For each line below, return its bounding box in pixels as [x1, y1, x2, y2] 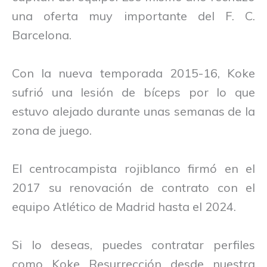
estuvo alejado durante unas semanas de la [12, 103, 255, 119]
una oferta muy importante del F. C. [12, 8, 255, 23]
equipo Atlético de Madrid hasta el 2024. [12, 198, 236, 214]
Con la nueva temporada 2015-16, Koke [12, 65, 255, 80]
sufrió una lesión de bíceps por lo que [12, 84, 255, 100]
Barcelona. [12, 27, 72, 42]
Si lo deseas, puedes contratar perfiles [12, 237, 255, 252]
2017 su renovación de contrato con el [12, 179, 255, 195]
